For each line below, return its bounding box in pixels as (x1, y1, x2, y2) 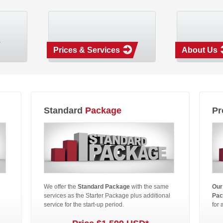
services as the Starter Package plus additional (44, 192, 170, 199)
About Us (182, 46, 218, 54)
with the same (130, 183, 169, 190)
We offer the (44, 183, 78, 190)
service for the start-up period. (44, 201, 125, 208)
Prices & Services (53, 46, 120, 54)
